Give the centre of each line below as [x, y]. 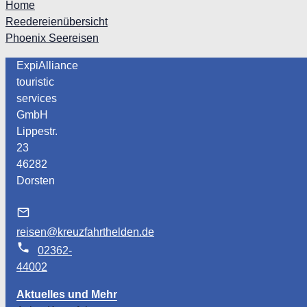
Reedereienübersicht [57, 21]
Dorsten [36, 180]
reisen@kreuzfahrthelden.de [85, 232]
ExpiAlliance [47, 65]
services [37, 98]
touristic [35, 82]
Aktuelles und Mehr [67, 294]
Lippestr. [37, 131]
